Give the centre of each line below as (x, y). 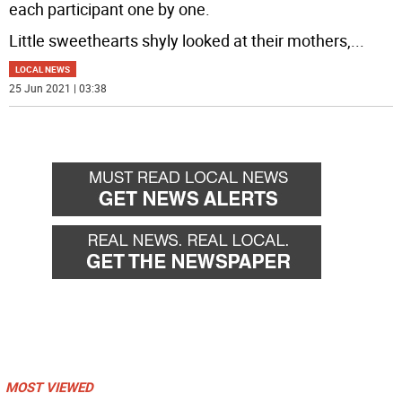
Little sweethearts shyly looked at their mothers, (180, 40)
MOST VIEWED (49, 386)
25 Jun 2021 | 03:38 (58, 87)
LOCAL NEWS (43, 69)
